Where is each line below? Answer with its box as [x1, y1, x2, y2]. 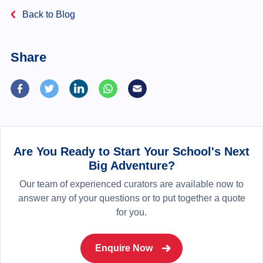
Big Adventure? [88, 159, 175, 172]
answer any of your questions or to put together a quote [18, 193, 245, 203]
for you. [116, 207, 147, 217]
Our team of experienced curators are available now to [19, 178, 244, 189]
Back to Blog [20, 9, 76, 19]
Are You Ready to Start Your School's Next [14, 144, 249, 158]
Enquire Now [95, 242, 153, 253]
